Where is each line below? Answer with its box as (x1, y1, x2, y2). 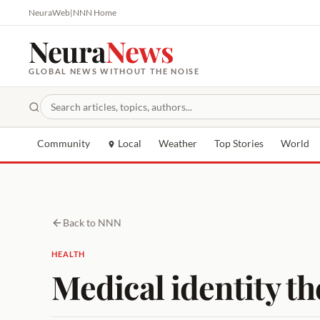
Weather (159, 138, 197, 149)
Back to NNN (63, 216, 121, 229)
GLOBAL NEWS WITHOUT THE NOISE (29, 66, 200, 76)
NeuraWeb (29, 7, 70, 18)
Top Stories (214, 138, 264, 149)
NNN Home (73, 7, 116, 18)
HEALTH (51, 249, 86, 259)
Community (37, 138, 90, 149)
